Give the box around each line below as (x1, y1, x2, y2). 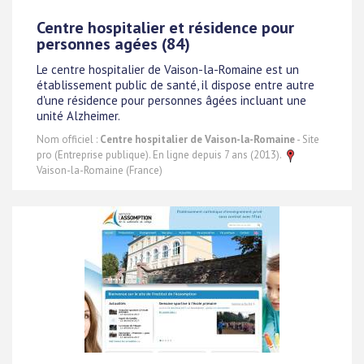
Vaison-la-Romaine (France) (37, 163, 162, 177)
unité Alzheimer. (37, 108, 120, 124)
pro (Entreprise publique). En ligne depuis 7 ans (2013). (37, 148, 284, 162)
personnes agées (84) (37, 33, 190, 54)
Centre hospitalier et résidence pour (37, 17, 294, 38)
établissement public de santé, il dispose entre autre (37, 77, 314, 93)
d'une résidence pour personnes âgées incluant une (37, 93, 306, 109)
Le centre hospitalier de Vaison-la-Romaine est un (37, 62, 299, 78)
